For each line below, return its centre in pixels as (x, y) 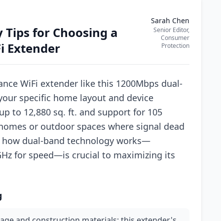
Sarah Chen (170, 20)
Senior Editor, (171, 30)
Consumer (175, 38)
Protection (175, 46)
